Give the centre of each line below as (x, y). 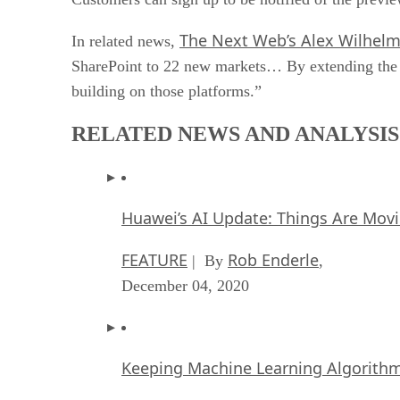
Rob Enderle (273, 259)
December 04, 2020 (185, 285)
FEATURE (154, 259)
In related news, (125, 41)
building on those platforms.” (167, 91)
